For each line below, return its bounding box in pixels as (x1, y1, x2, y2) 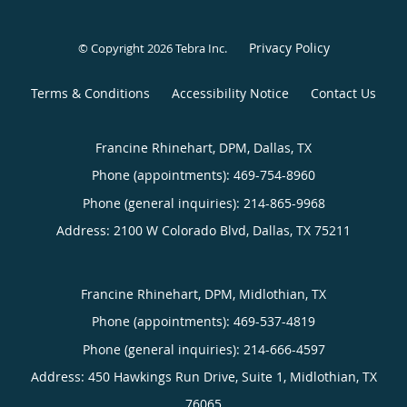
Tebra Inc (174, 39, 224, 56)
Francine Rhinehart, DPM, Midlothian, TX (81, 284, 326, 303)
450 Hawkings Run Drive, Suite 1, (87, 367, 290, 385)
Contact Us (311, 84, 376, 102)
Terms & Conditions (31, 84, 150, 102)
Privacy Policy (248, 38, 330, 56)
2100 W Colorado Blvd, (114, 221, 253, 239)
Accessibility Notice (172, 84, 289, 102)
